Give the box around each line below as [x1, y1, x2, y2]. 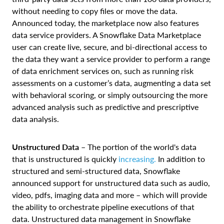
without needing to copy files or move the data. [12, 5, 177, 15]
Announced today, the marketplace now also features [12, 17, 199, 27]
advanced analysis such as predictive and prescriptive [12, 101, 198, 111]
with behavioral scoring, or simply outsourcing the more [12, 89, 207, 99]
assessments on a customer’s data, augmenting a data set [12, 77, 211, 87]
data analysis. [12, 113, 59, 123]
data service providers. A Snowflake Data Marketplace [12, 29, 201, 39]
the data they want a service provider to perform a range [12, 53, 210, 63]
